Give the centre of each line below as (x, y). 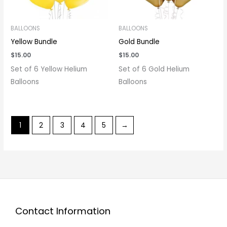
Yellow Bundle (34, 42)
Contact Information (63, 211)
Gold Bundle (139, 42)
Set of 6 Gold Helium (154, 69)
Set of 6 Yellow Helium (49, 69)
